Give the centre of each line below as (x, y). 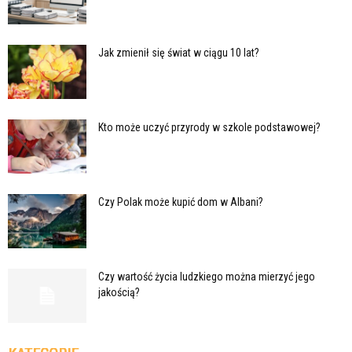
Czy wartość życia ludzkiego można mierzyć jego (207, 276)
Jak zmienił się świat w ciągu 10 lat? (179, 52)
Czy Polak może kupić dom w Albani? (181, 202)
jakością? (119, 292)
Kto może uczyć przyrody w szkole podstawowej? (209, 127)
